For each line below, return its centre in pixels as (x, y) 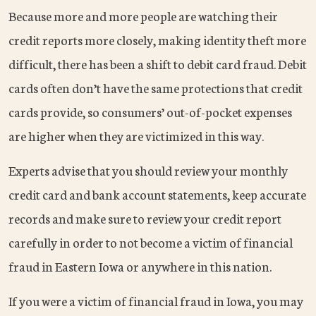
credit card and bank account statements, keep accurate (157, 194)
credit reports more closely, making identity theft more (157, 40)
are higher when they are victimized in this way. (136, 136)
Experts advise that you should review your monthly (148, 170)
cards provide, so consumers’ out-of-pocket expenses (150, 112)
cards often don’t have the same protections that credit (156, 88)
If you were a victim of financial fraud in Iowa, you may (156, 301)
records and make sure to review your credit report (145, 218)
